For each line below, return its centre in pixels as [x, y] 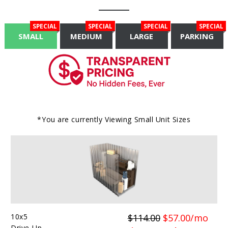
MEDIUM [87, 36]
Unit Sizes [172, 120]
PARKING [197, 36]
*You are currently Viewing [86, 120]
